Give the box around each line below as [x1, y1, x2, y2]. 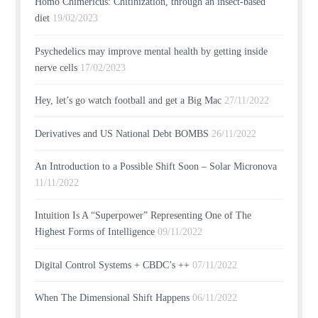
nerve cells [35, 62, 78, 73]
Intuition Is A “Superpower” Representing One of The [35, 210, 252, 221]
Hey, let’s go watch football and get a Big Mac [35, 95, 222, 106]
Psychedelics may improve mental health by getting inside [35, 45, 268, 57]
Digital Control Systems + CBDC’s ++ [35, 259, 190, 270]
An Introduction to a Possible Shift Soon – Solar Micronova [35, 160, 278, 172]
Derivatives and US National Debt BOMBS [35, 128, 209, 139]
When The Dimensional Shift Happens [35, 292, 190, 304]
